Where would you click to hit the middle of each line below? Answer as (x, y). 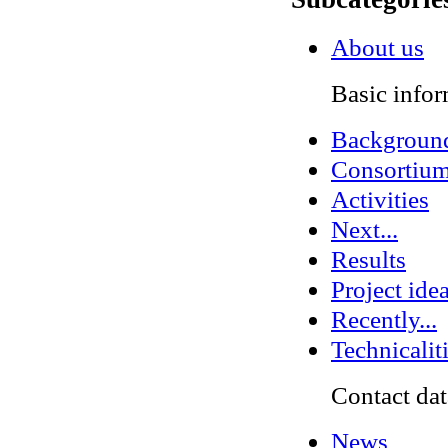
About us (377, 48)
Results (368, 260)
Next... (364, 230)
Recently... (384, 320)
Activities (380, 200)
